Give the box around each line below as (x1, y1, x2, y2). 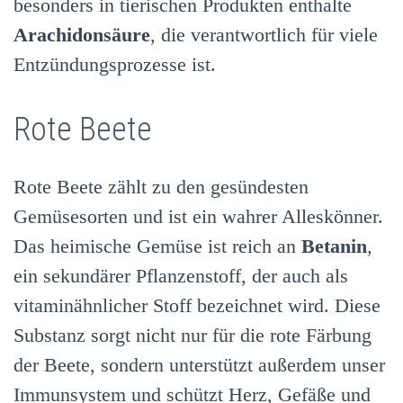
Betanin (301, 234, 367, 257)
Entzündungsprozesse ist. (13, 53, 216, 76)
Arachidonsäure (13, 23, 150, 47)
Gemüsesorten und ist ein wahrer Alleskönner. (13, 204, 383, 228)
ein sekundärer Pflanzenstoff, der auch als (13, 264, 348, 287)
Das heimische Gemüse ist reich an (13, 234, 301, 257)
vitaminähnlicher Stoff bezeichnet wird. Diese (13, 293, 381, 317)
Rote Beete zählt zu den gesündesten (13, 175, 309, 198)
